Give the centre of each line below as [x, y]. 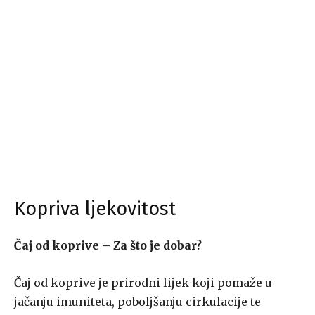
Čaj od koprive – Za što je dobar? [108, 246]
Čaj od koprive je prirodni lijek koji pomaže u [143, 283]
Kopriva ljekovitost [95, 209]
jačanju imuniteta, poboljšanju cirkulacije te [137, 302]
